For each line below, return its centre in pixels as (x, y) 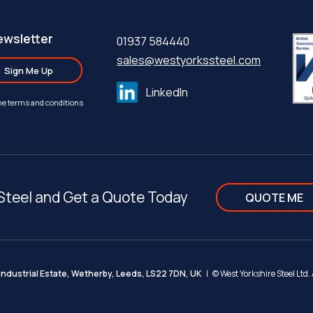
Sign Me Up (29, 70)
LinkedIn (167, 92)
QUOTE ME (274, 197)
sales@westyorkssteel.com (189, 60)
